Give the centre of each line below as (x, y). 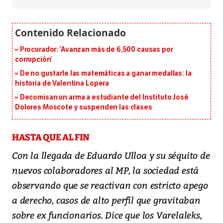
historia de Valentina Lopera (62, 84)
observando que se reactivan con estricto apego (110, 185)
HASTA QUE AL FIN (51, 138)
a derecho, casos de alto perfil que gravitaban (106, 200)
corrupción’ (34, 60)
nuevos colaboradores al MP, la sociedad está (106, 170)
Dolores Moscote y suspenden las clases (84, 108)
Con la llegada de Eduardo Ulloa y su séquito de (111, 155)
